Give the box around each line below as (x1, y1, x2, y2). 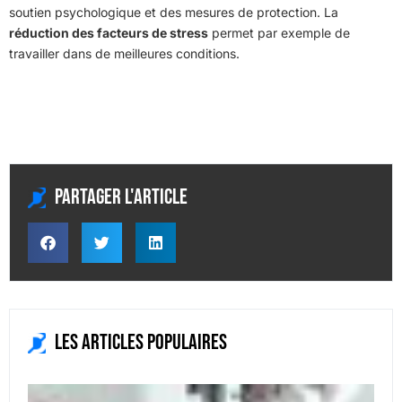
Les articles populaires (55, 329, 227, 356)
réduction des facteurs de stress (9, 25, 208, 41)
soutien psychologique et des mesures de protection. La (9, 4, 338, 21)
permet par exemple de (208, 25, 350, 41)
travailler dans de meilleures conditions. (9, 46, 240, 62)
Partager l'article (55, 184, 188, 211)
